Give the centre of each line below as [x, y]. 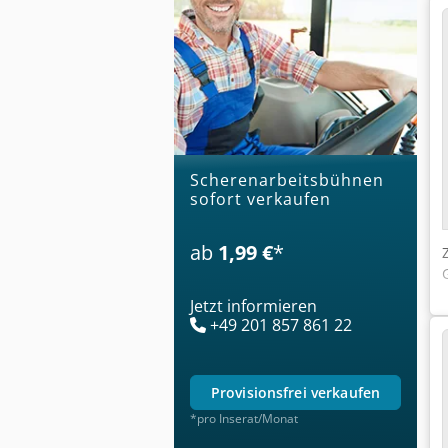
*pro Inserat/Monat [244, 418]
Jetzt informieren [253, 305]
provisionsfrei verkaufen [300, 392]
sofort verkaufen [260, 198]
